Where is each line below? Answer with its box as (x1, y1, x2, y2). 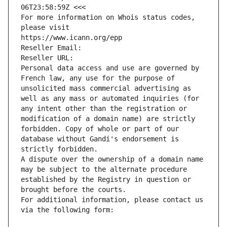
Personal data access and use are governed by (21, 64, 199, 72)
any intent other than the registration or (21, 104, 187, 113)
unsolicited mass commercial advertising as (21, 84, 191, 93)
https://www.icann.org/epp (21, 33, 122, 42)
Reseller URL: (21, 54, 78, 62)
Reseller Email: (21, 44, 86, 52)
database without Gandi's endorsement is (21, 135, 179, 143)
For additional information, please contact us (21, 196, 203, 204)
